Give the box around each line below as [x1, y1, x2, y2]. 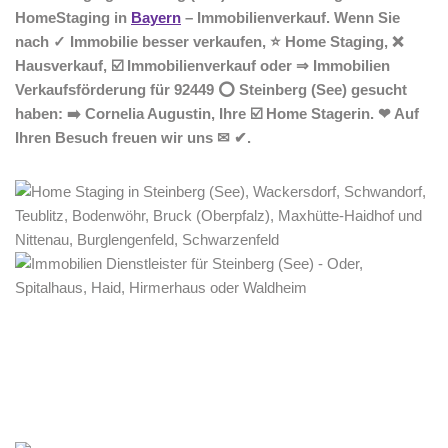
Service [221, 389, 271, 406]
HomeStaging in [15, 9, 131, 26]
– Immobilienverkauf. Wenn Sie [181, 9, 400, 26]
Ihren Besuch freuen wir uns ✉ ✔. [15, 129, 251, 146]
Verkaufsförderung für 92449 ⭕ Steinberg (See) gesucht [15, 81, 407, 98]
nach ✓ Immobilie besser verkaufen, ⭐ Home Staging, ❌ [15, 33, 403, 50]
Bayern [131, 9, 181, 26]
